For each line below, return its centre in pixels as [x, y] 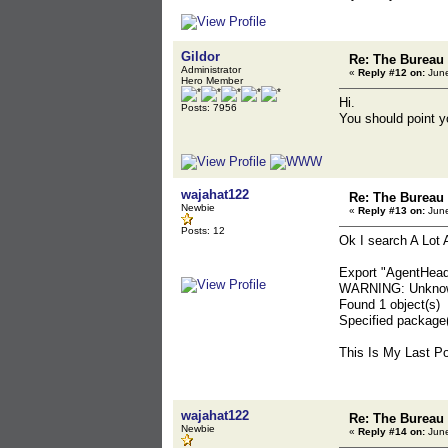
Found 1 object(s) [389, 304]
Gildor [200, 56]
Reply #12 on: [391, 72]
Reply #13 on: [391, 210]
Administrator [211, 69]
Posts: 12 [203, 230]
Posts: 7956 [209, 107]
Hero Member [212, 80]
